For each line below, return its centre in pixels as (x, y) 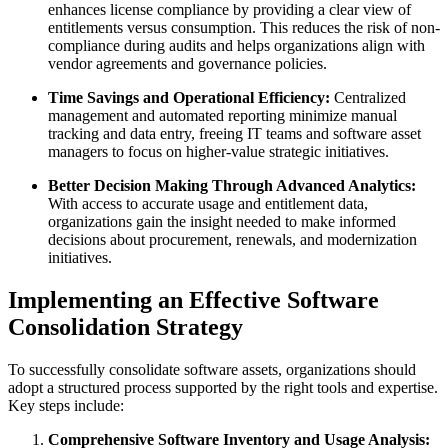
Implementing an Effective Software (193, 299)
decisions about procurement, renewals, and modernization (232, 239)
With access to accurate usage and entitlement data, (208, 203)
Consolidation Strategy (125, 326)
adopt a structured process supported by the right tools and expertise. (223, 387)
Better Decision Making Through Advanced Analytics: (232, 185)
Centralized (368, 97)
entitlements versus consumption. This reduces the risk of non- (244, 27)
